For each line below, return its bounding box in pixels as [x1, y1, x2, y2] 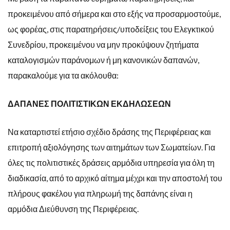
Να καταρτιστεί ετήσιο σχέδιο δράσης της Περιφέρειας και [8, 126, 211, 137]
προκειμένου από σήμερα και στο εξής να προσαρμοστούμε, [8, 8, 221, 18]
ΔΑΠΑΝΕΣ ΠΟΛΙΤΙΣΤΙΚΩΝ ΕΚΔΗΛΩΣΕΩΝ [8, 98, 171, 108]
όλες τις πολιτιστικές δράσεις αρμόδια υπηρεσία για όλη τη [8, 157, 215, 167]
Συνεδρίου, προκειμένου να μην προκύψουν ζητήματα [8, 39, 199, 49]
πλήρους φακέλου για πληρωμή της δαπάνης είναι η [8, 188, 193, 198]
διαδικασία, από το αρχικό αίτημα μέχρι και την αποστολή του [8, 172, 222, 183]
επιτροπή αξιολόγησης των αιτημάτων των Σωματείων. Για [8, 142, 215, 152]
